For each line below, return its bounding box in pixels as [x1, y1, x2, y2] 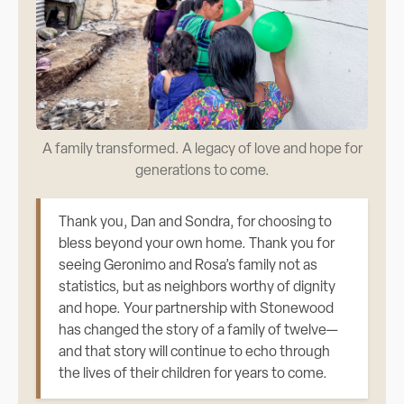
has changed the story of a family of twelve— [59, 324, 339, 339]
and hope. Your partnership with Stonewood [59, 302, 335, 317]
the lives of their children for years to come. [59, 367, 328, 382]
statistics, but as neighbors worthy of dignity [59, 280, 336, 296]
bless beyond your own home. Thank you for [59, 237, 335, 252]
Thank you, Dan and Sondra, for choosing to [59, 216, 333, 231]
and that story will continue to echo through [59, 345, 331, 361]
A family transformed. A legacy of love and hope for [41, 142, 363, 158]
